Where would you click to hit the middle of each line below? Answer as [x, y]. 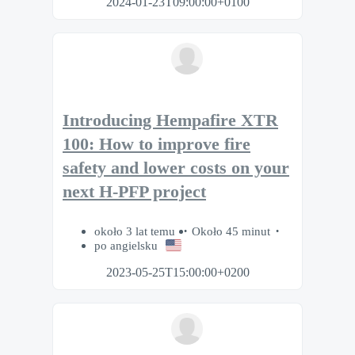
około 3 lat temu [136, 231]
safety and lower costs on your [176, 168]
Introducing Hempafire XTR [170, 120]
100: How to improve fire [157, 144]
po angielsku [126, 246]
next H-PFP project [134, 191]
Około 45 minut [231, 231]
